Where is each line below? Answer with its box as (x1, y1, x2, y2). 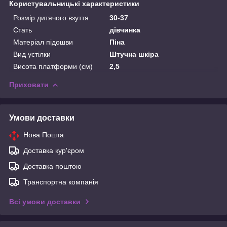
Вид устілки (13, 50, 51, 58)
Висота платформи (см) (13, 62, 93, 70)
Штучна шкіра (109, 50, 159, 58)
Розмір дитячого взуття (13, 13, 89, 22)
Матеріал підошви (13, 37, 73, 46)
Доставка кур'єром (23, 146, 84, 155)
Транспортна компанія (23, 177, 98, 186)
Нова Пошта (23, 130, 64, 139)
